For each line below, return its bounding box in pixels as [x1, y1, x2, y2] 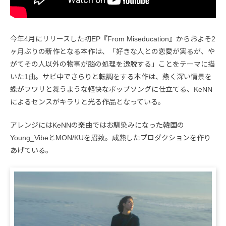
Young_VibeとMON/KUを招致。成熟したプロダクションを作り [10, 133, 211, 142]
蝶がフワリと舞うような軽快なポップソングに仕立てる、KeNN [10, 85, 212, 93]
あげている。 [10, 146, 52, 154]
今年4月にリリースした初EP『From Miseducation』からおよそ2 [10, 34, 215, 43]
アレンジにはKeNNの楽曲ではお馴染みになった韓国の [10, 121, 184, 129]
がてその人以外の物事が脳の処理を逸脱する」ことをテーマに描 [10, 60, 215, 68]
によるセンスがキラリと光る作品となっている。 [10, 97, 165, 106]
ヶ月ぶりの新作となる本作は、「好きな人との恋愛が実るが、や [10, 47, 215, 55]
